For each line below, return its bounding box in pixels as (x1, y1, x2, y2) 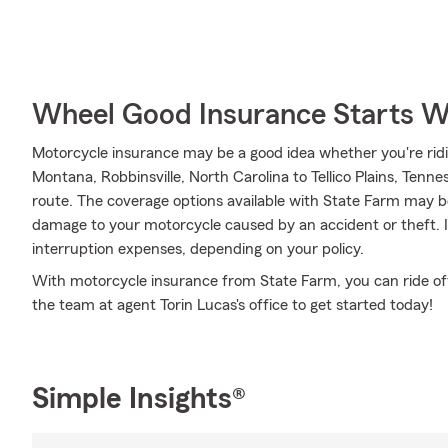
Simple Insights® (32, 384, 246, 414)
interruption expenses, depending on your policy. (32, 241, 364, 257)
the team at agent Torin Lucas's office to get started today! (32, 297, 433, 313)
